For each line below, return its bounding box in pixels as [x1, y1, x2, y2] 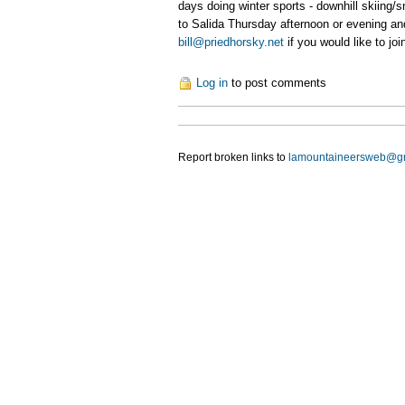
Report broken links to [178, 150, 288, 164]
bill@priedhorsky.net [178, 34, 284, 49]
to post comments [228, 75, 326, 89]
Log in [196, 75, 228, 89]
